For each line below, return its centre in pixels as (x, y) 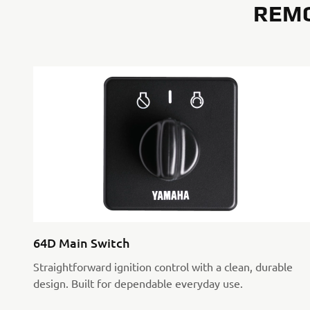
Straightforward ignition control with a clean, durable (163, 267)
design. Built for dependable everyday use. (138, 283)
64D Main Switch (81, 243)
